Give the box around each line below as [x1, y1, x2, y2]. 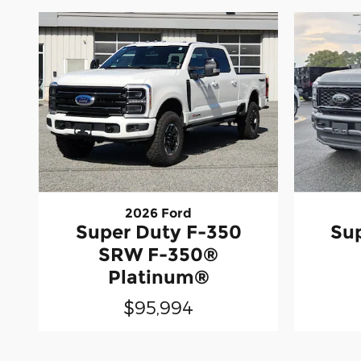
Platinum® [107, 266, 210, 289]
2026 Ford [125, 205, 192, 222]
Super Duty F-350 [75, 221, 242, 244]
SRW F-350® [98, 243, 218, 267]
